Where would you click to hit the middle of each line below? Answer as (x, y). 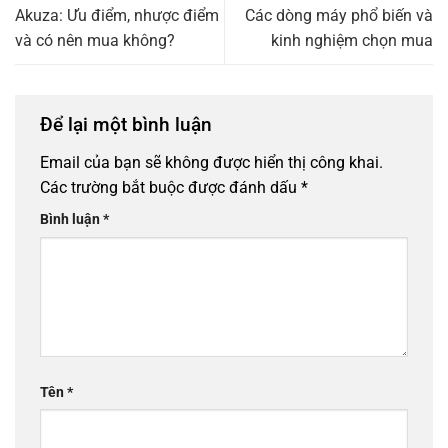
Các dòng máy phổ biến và (339, 16)
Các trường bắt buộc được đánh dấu (170, 187)
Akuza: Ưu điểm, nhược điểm (117, 16)
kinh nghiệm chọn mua (352, 41)
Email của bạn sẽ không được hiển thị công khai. (211, 162)
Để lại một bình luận (128, 125)
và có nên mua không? (95, 41)
